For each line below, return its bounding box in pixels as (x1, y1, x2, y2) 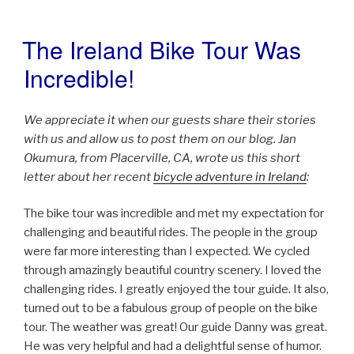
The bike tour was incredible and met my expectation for (24, 206, 324, 221)
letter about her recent (24, 169, 153, 184)
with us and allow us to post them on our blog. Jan (24, 131, 296, 146)
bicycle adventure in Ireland (153, 169, 307, 184)
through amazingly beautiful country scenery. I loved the (24, 263, 322, 278)
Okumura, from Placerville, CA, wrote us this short (24, 150, 300, 165)
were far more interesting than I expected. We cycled (24, 244, 310, 259)
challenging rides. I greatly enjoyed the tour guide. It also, (24, 282, 329, 297)
